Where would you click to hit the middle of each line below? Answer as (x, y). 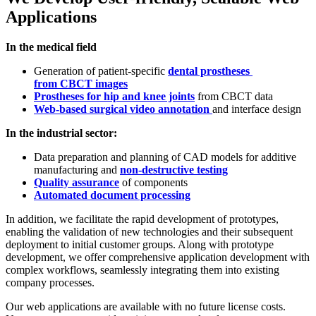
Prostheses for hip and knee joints (114, 96)
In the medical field (51, 47)
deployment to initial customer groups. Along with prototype (140, 244)
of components (153, 182)
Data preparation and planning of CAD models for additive (165, 157)
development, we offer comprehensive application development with (158, 257)
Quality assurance (77, 182)
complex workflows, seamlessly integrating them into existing (142, 269)
